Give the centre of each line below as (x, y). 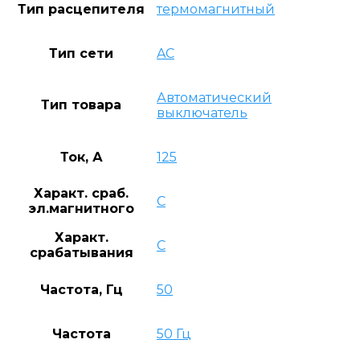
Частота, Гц (81, 289)
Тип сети (81, 53)
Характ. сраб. (81, 193)
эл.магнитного (81, 208)
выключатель (202, 112)
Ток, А (81, 157)
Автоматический (214, 97)
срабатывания (81, 252)
